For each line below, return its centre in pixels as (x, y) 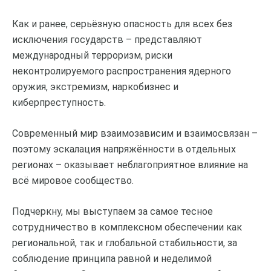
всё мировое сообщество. (73, 180)
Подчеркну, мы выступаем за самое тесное (113, 211)
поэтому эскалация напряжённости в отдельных (124, 149)
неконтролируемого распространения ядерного (122, 71)
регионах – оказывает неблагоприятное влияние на (130, 165)
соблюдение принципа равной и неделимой (112, 258)
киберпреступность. (59, 102)
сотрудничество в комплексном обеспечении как (127, 227)
